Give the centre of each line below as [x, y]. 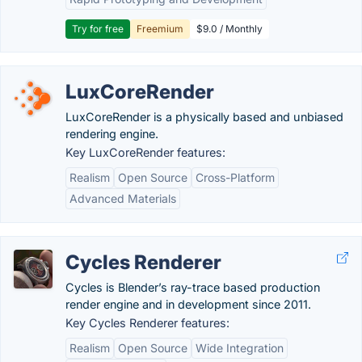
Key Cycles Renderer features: [147, 323]
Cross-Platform [235, 177]
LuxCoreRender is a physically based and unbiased [204, 117]
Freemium [160, 29]
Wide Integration [240, 348]
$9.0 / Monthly [229, 29]
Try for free [98, 29]
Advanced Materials [123, 198]
